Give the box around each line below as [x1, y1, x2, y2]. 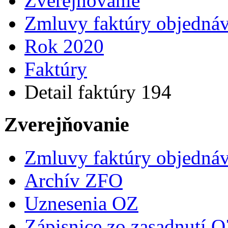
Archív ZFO [24, 169, 123, 192]
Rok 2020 [24, 35, 104, 57]
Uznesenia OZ [24, 192, 138, 215]
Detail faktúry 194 [24, 80, 172, 103]
